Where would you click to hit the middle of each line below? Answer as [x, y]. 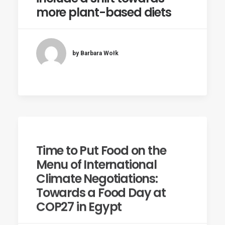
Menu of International [96, 161]
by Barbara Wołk [95, 53]
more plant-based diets [104, 12]
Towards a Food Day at [101, 190]
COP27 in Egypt [79, 204]
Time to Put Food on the [101, 147]
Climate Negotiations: [97, 176]
